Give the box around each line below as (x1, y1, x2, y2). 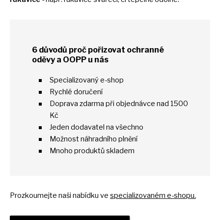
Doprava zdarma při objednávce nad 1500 (50, 99, 188, 108)
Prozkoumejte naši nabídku (10, 191, 100, 200)
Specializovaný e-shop (50, 75, 124, 84)
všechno (115, 122, 143, 132)
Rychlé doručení (50, 87, 103, 96)
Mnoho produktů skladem (50, 146, 135, 155)
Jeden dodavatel (50, 122, 106, 132)
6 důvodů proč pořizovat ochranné (32, 44, 164, 55)
